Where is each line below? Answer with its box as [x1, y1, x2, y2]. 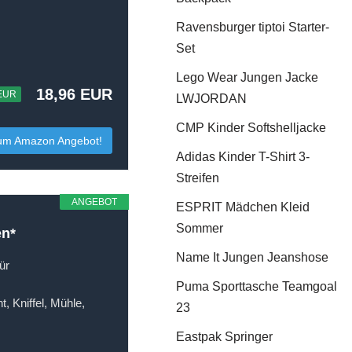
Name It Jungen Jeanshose [176, 251, 329, 264]
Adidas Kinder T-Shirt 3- [176, 150, 310, 163]
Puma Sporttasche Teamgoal [176, 280, 338, 293]
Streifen [176, 171, 220, 185]
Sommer [176, 222, 224, 235]
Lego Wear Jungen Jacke [176, 71, 319, 84]
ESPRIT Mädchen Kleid [176, 200, 310, 214]
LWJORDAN [176, 92, 247, 105]
